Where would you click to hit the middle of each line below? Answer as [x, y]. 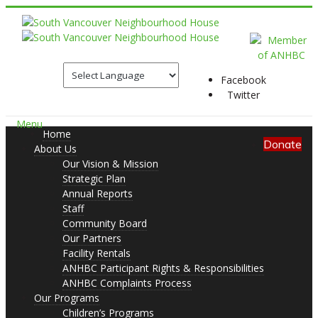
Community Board [105, 223]
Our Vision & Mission [110, 164]
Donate [283, 144]
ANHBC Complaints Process [127, 283]
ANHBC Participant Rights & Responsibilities [163, 268]
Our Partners [92, 238]
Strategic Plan [94, 179]
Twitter [243, 95]
